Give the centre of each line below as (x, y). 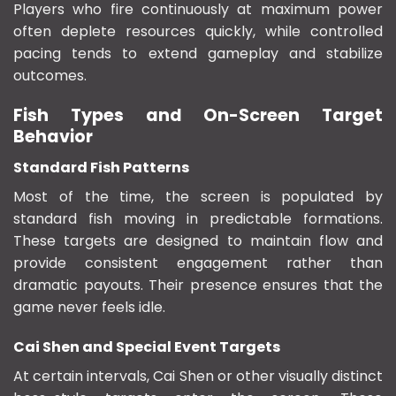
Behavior (53, 136)
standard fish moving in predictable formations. (198, 218)
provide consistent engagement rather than (198, 263)
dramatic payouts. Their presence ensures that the (198, 285)
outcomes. (50, 76)
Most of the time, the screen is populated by (198, 196)
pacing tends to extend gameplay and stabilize (198, 54)
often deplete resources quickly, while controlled (198, 32)
